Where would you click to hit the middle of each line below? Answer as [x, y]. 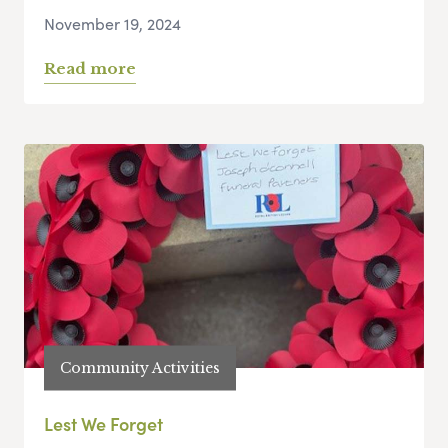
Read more [90, 69]
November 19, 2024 [112, 24]
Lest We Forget [103, 424]
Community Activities [140, 367]
